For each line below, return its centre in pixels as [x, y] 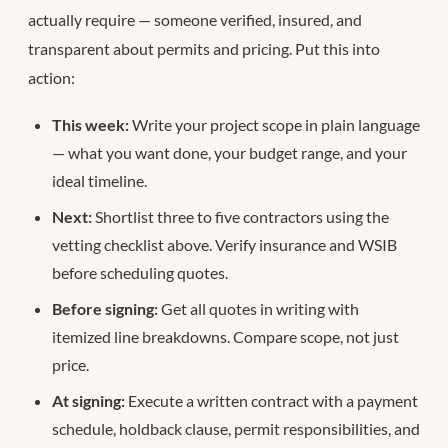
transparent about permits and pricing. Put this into [204, 48]
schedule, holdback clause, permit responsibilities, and [236, 428]
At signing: [88, 400]
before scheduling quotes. [140, 272]
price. [70, 364]
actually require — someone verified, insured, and [195, 19]
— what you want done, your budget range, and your [229, 152]
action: [51, 77]
